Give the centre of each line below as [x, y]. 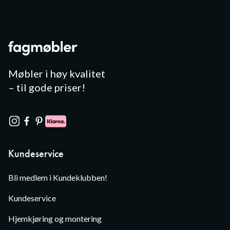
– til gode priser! [47, 87]
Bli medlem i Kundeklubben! [58, 177]
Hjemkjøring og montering [55, 218]
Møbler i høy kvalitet [57, 73]
